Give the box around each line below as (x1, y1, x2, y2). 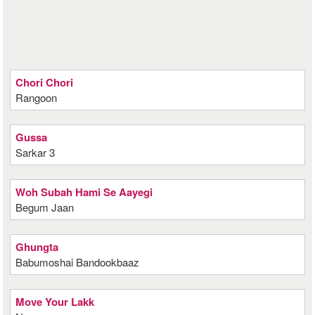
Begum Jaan (15, 200, 75, 214)
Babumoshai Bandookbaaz (15, 255, 140, 269)
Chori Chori (15, 75, 74, 90)
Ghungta (15, 239, 59, 255)
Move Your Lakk (15, 294, 95, 309)
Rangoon (15, 90, 58, 105)
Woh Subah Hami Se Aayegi (15, 184, 153, 200)
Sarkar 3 (15, 145, 56, 160)
